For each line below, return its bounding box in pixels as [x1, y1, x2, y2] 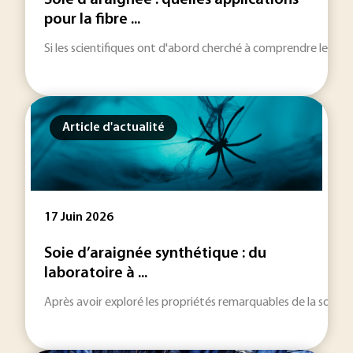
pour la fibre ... [44, 12, 140, 28]
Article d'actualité [62, 121, 165, 134]
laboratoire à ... [44, 266, 147, 281]
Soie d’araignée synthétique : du [44, 246, 266, 262]
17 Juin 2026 [44, 211, 113, 224]
